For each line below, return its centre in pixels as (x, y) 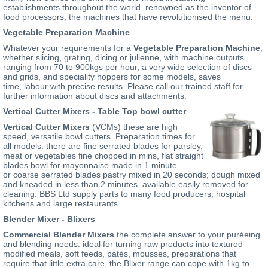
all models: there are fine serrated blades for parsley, (103, 146)
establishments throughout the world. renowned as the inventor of (127, 7)
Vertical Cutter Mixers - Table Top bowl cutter (95, 111)
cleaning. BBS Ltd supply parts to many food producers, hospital (124, 194)
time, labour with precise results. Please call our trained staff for (123, 86)
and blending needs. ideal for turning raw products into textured (123, 244)
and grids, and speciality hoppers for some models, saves (112, 77)
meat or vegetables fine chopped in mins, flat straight (103, 156)
